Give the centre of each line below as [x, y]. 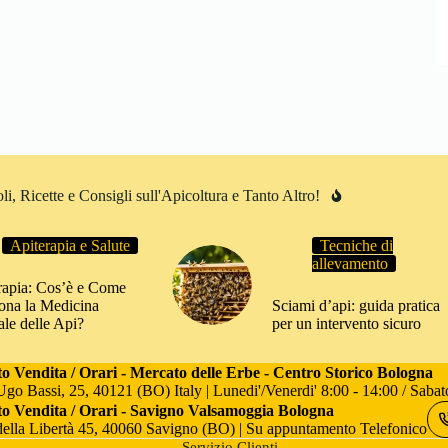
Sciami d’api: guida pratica [355, 305]
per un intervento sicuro [346, 323]
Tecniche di [356, 245]
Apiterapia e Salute [69, 245]
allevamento [349, 263]
